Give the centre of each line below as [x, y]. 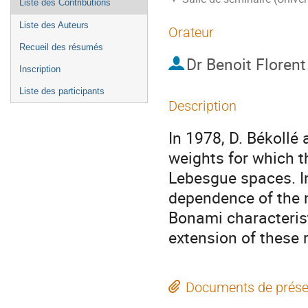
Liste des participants [62, 91]
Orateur [191, 32]
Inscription [40, 69]
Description [202, 106]
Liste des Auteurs [54, 25]
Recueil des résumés [61, 47]
